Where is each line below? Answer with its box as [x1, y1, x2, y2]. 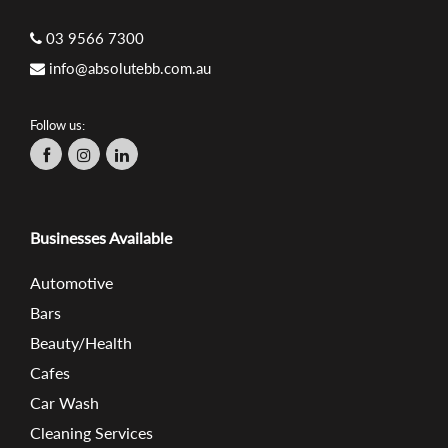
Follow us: [30, 117, 85, 134]
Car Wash [30, 393, 99, 413]
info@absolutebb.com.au [49, 59, 211, 78]
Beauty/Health [30, 333, 132, 353]
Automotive [30, 273, 113, 293]
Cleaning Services [30, 423, 153, 443]
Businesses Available [30, 228, 172, 248]
